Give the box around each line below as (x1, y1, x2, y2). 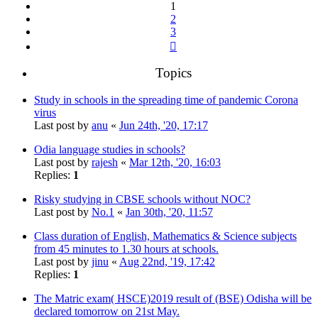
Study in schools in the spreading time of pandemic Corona (34, 93, 298, 106)
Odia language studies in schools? (34, 143, 185, 155)
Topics (155, 65, 192, 80)
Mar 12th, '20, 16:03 (129, 155, 221, 168)
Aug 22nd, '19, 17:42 (119, 255, 215, 268)
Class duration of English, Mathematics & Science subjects (34, 229, 297, 242)
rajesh (92, 155, 118, 168)
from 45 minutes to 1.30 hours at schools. (34, 242, 219, 255)
